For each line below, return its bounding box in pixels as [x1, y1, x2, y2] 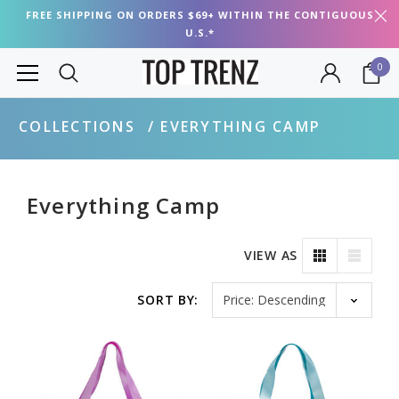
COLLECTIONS [19, 117, 135, 136]
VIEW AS [244, 247, 297, 264]
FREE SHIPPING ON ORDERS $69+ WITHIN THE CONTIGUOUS [25, 8, 374, 21]
